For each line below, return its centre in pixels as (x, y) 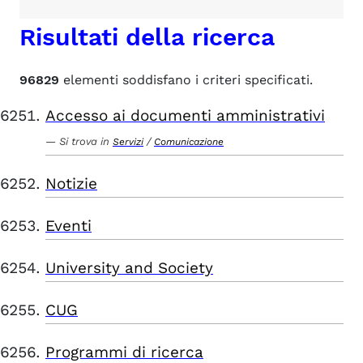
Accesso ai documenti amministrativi (185, 115)
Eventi (68, 226)
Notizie (71, 184)
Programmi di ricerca (124, 352)
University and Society (129, 268)
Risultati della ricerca (147, 37)
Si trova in (84, 141)
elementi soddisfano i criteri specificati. (186, 80)
